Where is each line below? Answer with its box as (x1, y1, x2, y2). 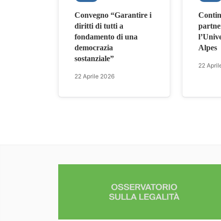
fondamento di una (74, 32, 138, 41)
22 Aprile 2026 (74, 72, 114, 80)
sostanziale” (74, 54, 114, 63)
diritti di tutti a (74, 21, 123, 30)
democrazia (74, 43, 113, 52)
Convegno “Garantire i (74, 10, 151, 19)
